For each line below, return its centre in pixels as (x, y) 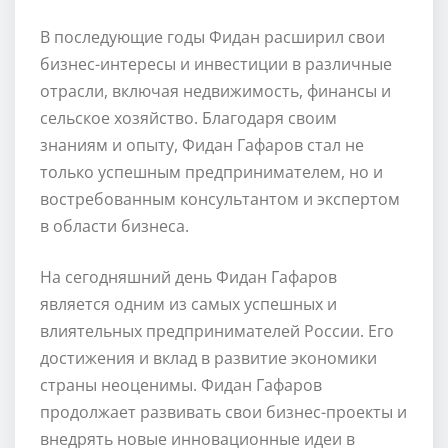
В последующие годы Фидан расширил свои (212, 36)
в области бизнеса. (114, 225)
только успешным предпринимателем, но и (211, 171)
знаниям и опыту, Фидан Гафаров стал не (202, 144)
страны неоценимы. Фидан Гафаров (181, 384)
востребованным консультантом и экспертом (220, 198)
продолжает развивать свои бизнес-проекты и (223, 411)
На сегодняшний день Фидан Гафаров (188, 276)
